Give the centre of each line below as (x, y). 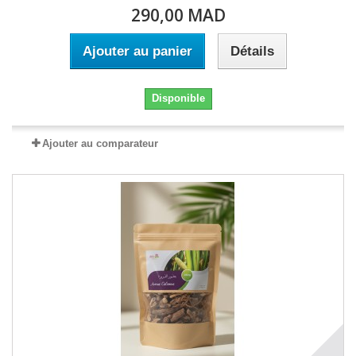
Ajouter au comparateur (100, 143)
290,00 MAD (178, 15)
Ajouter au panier (137, 51)
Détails (252, 51)
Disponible (178, 98)
